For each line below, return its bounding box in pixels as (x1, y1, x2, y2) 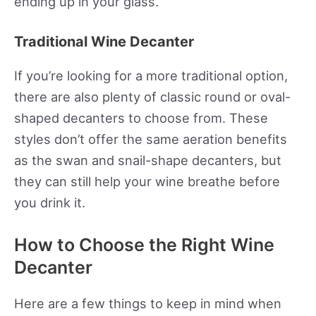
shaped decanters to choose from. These (14, 110, 268, 126)
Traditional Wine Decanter (14, 33, 194, 51)
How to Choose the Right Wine (14, 234, 274, 256)
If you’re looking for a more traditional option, (14, 68, 288, 84)
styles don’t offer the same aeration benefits (14, 131, 287, 147)
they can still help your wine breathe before (14, 174, 280, 190)
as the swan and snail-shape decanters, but (14, 152, 281, 169)
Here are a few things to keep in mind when (14, 296, 281, 312)
